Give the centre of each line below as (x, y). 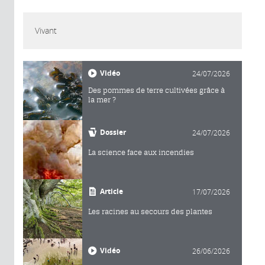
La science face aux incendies (141, 153)
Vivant (46, 31)
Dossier (113, 132)
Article (112, 192)
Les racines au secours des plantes (150, 212)
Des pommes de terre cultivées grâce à (156, 91)
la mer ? (102, 100)
